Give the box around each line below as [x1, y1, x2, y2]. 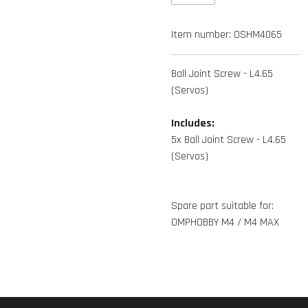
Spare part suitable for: [171, 199, 274, 213]
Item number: [171, 27, 231, 42]
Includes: [171, 116, 214, 131]
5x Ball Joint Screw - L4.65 [171, 133, 286, 147]
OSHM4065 [234, 27, 282, 42]
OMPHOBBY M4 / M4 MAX [171, 215, 279, 230]
